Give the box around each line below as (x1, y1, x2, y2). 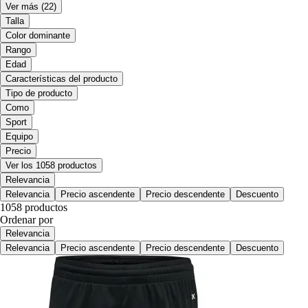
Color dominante (5, 30, 70, 41)
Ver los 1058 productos (5, 160, 97, 171)
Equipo (5, 131, 33, 142)
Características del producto (5, 74, 118, 85)
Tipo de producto (5, 88, 72, 99)
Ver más (5, 1, 38, 12)
